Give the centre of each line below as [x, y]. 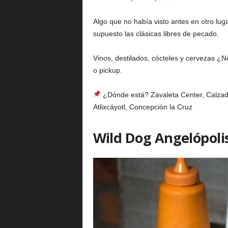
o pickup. [107, 70]
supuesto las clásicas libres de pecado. [156, 34]
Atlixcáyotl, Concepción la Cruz [142, 107]
